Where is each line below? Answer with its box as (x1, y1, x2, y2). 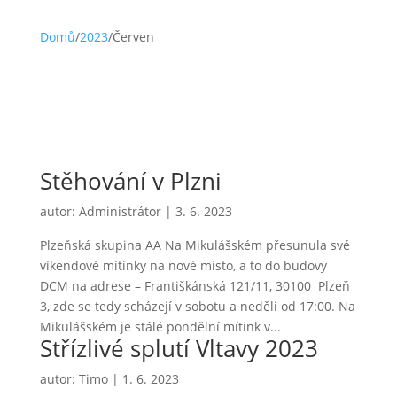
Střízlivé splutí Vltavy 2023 (39, 332, 318, 364)
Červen (112, 28, 154, 45)
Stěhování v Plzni (39, 165, 222, 197)
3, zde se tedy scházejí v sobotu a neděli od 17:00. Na (39, 298, 355, 315)
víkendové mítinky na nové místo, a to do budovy (39, 257, 327, 274)
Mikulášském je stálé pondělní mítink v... (39, 318, 281, 335)
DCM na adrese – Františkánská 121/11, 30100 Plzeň (39, 277, 350, 294)
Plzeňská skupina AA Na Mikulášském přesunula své (39, 237, 350, 253)
